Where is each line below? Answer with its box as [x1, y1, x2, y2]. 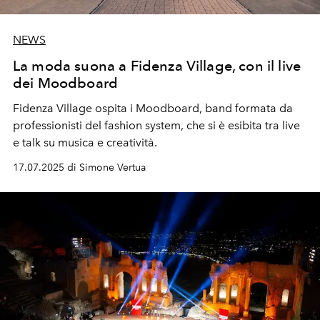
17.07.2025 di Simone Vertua [13, 161, 146, 174]
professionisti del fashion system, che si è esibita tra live [13, 118, 300, 132]
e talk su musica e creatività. [13, 135, 157, 149]
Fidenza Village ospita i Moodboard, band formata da [13, 101, 293, 115]
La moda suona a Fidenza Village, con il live [13, 56, 301, 74]
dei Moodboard [13, 74, 119, 91]
